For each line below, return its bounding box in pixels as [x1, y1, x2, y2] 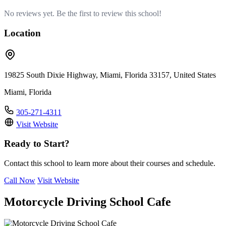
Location [4, 27, 41, 38]
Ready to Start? [4, 138, 70, 149]
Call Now [4, 176, 35, 185]
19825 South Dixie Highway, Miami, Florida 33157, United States [4, 70, 216, 79]
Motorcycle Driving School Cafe [4, 195, 171, 208]
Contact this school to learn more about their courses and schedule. [4, 159, 215, 167]
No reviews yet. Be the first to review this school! [4, 9, 161, 18]
